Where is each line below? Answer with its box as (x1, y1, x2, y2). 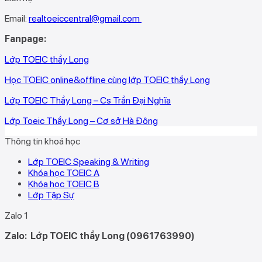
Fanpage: (5, 33, 46, 44)
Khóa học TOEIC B (28, 178, 99, 189)
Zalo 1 (5, 209, 28, 221)
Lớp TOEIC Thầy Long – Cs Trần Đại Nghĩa (5, 94, 171, 106)
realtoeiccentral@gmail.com (29, 12, 142, 24)
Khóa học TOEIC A (28, 167, 99, 178)
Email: (5, 12, 29, 24)
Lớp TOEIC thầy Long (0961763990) (30, 230, 195, 242)
